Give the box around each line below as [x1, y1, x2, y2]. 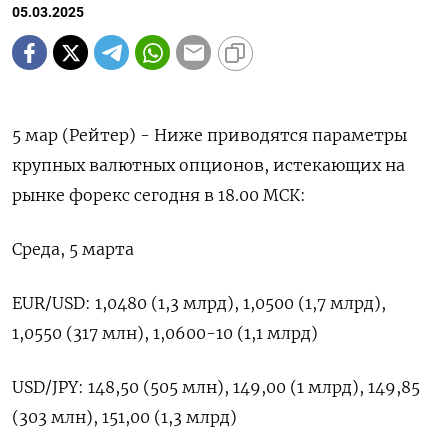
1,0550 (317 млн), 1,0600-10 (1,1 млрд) [12, 323, 318, 343]
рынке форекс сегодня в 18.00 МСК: [12, 185, 306, 205]
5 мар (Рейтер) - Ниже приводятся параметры [12, 125, 407, 145]
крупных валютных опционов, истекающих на [12, 155, 405, 175]
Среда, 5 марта [12, 239, 134, 259]
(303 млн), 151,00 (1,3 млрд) [12, 407, 237, 427]
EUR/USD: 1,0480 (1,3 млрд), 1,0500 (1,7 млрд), [12, 293, 386, 313]
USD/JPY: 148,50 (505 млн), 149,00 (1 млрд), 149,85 [12, 377, 420, 397]
